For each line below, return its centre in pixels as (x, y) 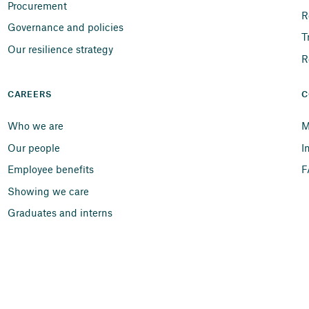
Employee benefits (50, 169)
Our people (33, 147)
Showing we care (48, 191)
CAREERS (29, 95)
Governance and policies (65, 27)
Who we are (35, 126)
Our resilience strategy (60, 49)
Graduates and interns (60, 213)
